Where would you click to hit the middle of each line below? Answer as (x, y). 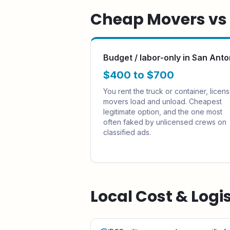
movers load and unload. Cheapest (162, 101)
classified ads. (127, 132)
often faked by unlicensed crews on (165, 122)
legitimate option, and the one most (163, 112)
